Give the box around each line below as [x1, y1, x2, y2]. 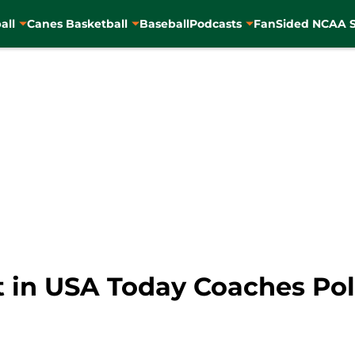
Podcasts [189, 16, 242, 31]
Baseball [139, 16, 189, 31]
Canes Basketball [26, 16, 128, 31]
